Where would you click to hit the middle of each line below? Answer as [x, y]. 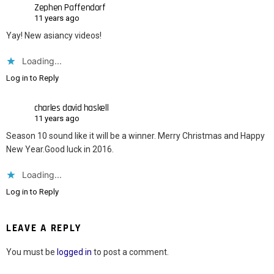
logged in [74, 252]
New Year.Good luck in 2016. [60, 150]
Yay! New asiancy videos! [54, 36]
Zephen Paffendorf [70, 7]
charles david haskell [72, 108]
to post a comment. [130, 252]
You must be [31, 252]
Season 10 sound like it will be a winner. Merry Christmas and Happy [135, 136]
